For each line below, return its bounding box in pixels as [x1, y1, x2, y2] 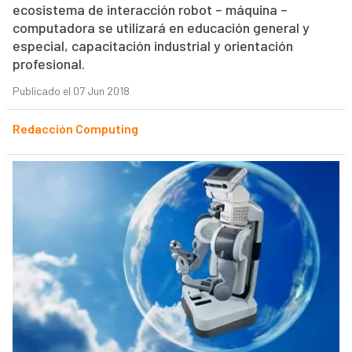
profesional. [12, 55, 85, 73]
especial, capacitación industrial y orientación [12, 37, 293, 55]
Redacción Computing [12, 121, 138, 137]
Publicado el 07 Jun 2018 [12, 84, 130, 98]
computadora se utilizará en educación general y [12, 19, 310, 37]
